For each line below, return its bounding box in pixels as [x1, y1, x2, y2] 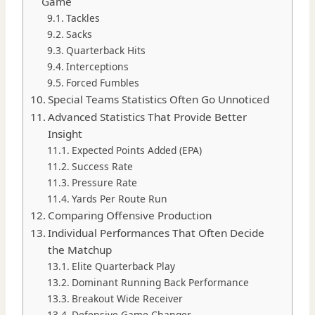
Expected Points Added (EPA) [71, 143, 202, 157]
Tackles [65, 11, 100, 25]
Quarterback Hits [65, 44, 146, 58]
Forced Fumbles [65, 76, 139, 90]
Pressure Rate [71, 176, 137, 190]
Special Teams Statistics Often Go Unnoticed [48, 92, 270, 107]
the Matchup [48, 243, 112, 257]
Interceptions [65, 60, 129, 74]
